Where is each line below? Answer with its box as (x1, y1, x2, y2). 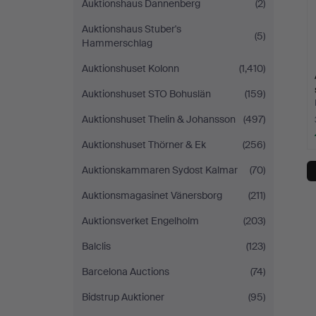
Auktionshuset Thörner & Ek (82, 138, 206, 151)
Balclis (82, 240, 111, 253)
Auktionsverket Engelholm (82, 214, 199, 227)
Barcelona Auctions (82, 265, 169, 278)
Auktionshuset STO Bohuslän (82, 87, 211, 100)
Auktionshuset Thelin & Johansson (82, 113, 236, 126)
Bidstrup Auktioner (82, 291, 164, 303)
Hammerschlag (82, 37, 152, 49)
